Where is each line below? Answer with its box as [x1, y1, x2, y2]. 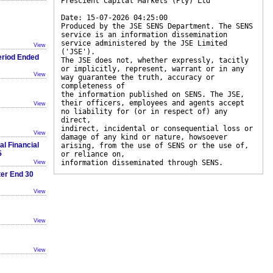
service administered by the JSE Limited [61, 39, 227, 48]
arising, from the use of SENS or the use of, [61, 141, 249, 150]
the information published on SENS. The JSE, [61, 90, 244, 99]
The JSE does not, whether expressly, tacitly [61, 56, 249, 65]
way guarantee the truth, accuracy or [61, 73, 214, 82]
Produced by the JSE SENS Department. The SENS [61, 22, 253, 30]
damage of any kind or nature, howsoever [61, 133, 227, 141]
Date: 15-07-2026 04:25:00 [61, 13, 168, 22]
